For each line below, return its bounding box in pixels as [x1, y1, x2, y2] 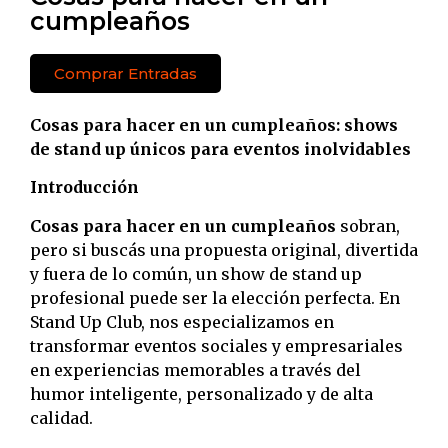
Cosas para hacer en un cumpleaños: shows [30, 114, 398, 135]
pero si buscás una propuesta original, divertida [30, 239, 418, 260]
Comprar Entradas [54, 63, 197, 83]
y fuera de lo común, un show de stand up [30, 263, 362, 284]
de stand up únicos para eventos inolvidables [30, 138, 411, 159]
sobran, [336, 215, 400, 236]
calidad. [30, 407, 93, 428]
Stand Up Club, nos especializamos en [30, 311, 334, 332]
